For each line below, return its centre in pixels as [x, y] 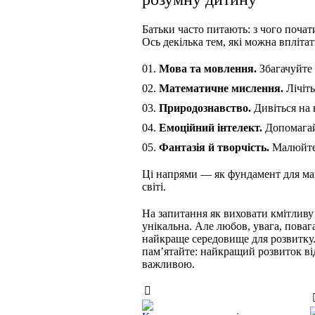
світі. [154, 187]
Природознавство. [205, 108]
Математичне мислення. [221, 89]
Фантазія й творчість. [214, 148]
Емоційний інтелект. [211, 128]
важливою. [168, 264]
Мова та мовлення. [208, 69]
